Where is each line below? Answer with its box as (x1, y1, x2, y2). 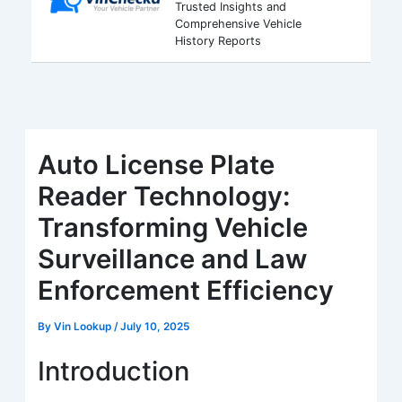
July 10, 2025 (120, 319, 190, 333)
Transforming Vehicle (38, 211, 309, 243)
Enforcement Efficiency (38, 274, 335, 306)
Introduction (38, 354, 190, 387)
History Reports (174, 33, 261, 48)
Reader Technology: (38, 179, 291, 212)
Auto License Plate (38, 148, 275, 180)
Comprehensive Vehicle (174, 16, 301, 31)
